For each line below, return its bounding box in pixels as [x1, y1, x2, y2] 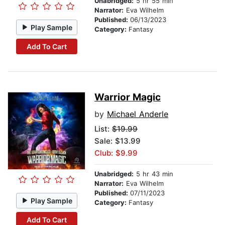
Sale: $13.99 [94, 136, 141, 146]
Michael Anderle [107, 109, 168, 120]
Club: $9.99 [94, 148, 138, 158]
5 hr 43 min [134, 170, 173, 178]
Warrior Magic [94, 91, 161, 103]
